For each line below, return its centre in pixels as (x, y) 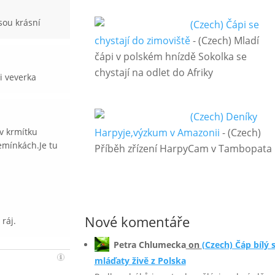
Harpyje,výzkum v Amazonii (157, 133)
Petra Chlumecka (149, 245)
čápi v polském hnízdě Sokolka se (170, 57)
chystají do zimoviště (142, 41)
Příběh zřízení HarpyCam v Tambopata (183, 149)
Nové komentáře (137, 222)
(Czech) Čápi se (224, 25)
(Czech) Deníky (223, 117)
